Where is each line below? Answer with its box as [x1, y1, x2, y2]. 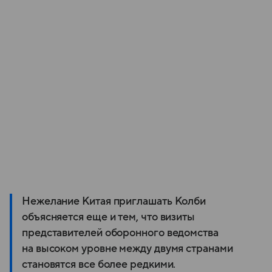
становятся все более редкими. [22, 259, 176, 271]
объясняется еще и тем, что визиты [22, 211, 195, 223]
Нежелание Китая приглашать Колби [22, 195, 206, 208]
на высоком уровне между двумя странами [22, 243, 233, 255]
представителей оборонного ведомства [22, 227, 219, 239]
